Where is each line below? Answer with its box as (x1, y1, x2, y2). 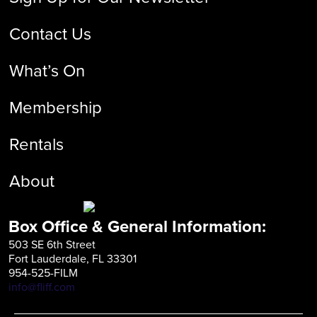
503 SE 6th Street (8, 236, 96, 253)
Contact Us (9, 21, 91, 47)
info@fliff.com (8, 279, 75, 296)
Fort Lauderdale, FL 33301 (8, 250, 137, 267)
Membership (9, 95, 102, 121)
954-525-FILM (8, 265, 78, 282)
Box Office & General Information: (8, 214, 266, 240)
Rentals (9, 132, 64, 158)
